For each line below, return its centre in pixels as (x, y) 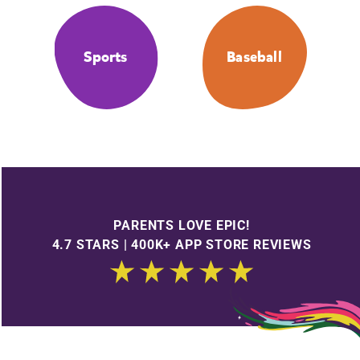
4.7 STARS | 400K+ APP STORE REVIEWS (182, 244)
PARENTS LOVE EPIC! (182, 225)
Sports (106, 57)
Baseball (254, 57)
